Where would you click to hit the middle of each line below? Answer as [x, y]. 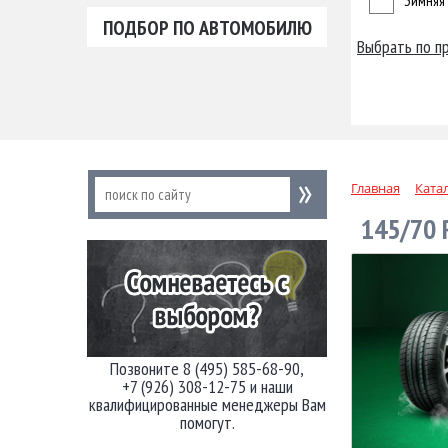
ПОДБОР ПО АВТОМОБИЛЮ [207, 28]
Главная [375, 188]
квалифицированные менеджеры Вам [207, 404]
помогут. [207, 422]
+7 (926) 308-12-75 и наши [207, 386]
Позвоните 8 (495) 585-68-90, [207, 368]
